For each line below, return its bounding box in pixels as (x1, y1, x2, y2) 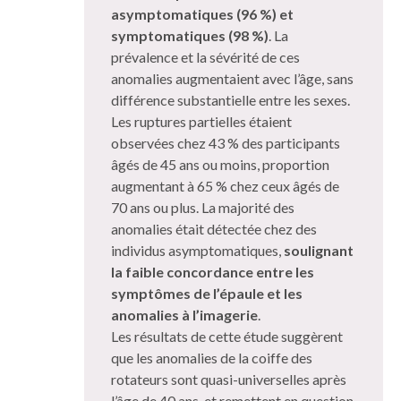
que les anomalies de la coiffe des (111, 348, 312, 366)
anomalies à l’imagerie (111, 305, 258, 323)
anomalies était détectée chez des (111, 219, 317, 237)
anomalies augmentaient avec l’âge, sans (111, 69, 354, 87)
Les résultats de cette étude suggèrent (111, 327, 343, 345)
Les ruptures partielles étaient (111, 112, 292, 130)
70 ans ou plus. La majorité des (111, 198, 294, 216)
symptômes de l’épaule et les (111, 284, 303, 302)
